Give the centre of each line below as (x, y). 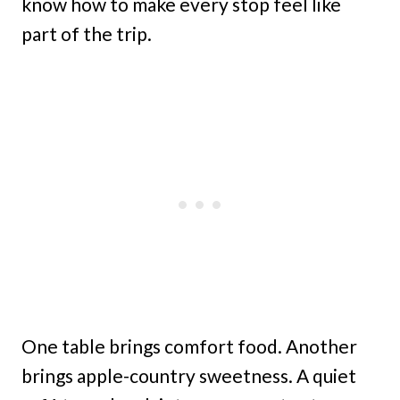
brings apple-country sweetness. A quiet (189, 375)
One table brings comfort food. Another (189, 346)
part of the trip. (87, 33)
